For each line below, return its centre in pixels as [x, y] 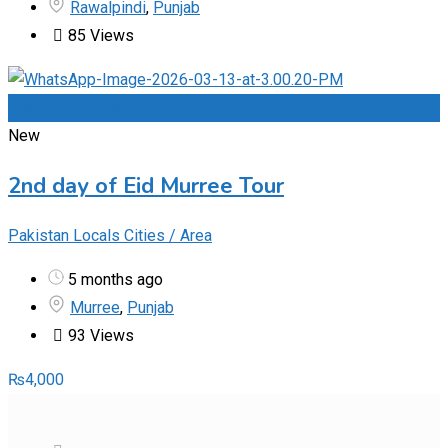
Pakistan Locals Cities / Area [110, 235]
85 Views [101, 35]
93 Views [101, 335]
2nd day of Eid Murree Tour [146, 185]
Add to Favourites [70, 107]
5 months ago [113, 279]
